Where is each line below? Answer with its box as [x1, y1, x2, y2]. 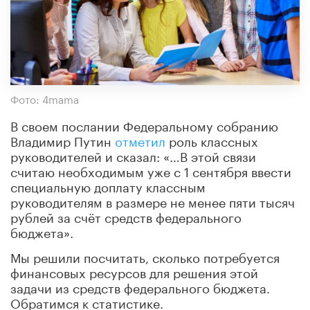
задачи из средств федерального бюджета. [10, 276, 270, 296]
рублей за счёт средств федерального [10, 206, 241, 226]
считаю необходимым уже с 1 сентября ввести [10, 160, 291, 180]
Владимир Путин [10, 129, 115, 149]
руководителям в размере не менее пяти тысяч [10, 190, 295, 210]
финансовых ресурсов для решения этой [10, 261, 258, 281]
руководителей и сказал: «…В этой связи [10, 145, 256, 165]
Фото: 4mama [10, 89, 79, 107]
